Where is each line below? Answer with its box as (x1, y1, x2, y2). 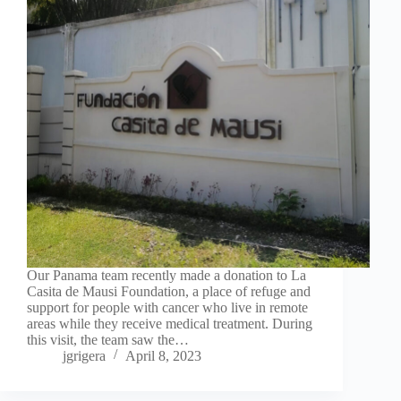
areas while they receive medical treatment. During (27, 315, 312, 331)
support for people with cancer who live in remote (27, 299, 308, 315)
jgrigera (63, 347, 106, 363)
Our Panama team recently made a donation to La (27, 267, 306, 283)
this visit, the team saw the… (27, 331, 189, 347)
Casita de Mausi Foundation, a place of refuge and (27, 283, 311, 299)
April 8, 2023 (125, 347, 201, 363)
